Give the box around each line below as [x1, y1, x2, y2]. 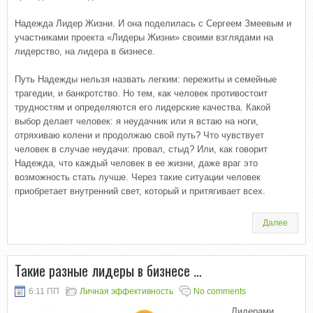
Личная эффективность [80, 286, 173, 296]
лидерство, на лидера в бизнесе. [15, 46, 155, 57]
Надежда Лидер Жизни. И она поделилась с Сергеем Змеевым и [15, 18, 291, 29]
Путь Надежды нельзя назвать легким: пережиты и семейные [15, 74, 277, 85]
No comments [194, 286, 246, 296]
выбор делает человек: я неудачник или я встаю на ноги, [15, 116, 259, 126]
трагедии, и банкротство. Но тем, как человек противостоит [15, 88, 268, 99]
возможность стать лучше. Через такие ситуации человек [15, 172, 261, 182]
